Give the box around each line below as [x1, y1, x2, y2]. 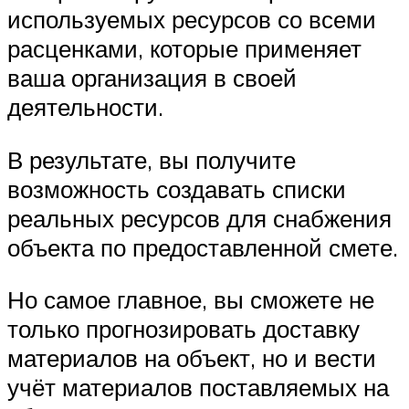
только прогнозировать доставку [7, 314, 360, 344]
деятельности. [7, 91, 163, 121]
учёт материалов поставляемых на [7, 372, 389, 403]
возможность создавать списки [7, 173, 346, 204]
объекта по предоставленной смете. [7, 232, 398, 262]
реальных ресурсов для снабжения [7, 203, 392, 233]
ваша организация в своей [7, 62, 297, 92]
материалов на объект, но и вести [7, 343, 376, 373]
